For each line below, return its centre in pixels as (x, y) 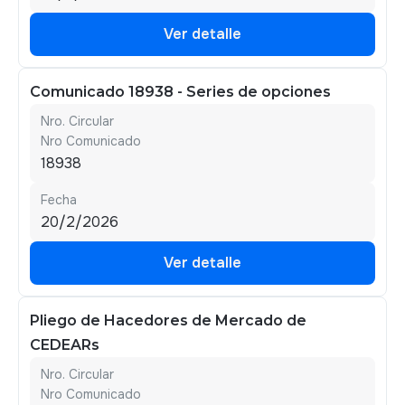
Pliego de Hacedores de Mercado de (168, 320)
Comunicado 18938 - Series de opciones (180, 92)
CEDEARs (65, 345)
